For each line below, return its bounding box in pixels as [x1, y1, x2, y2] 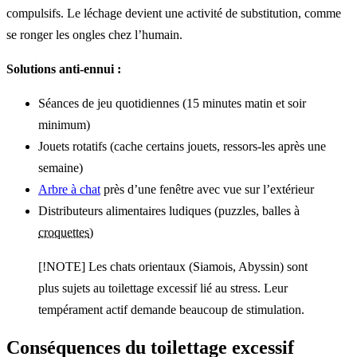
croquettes [38, 225, 89, 239]
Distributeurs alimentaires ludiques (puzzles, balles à [38, 203, 300, 218]
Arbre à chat [38, 182, 100, 196]
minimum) [38, 117, 90, 131]
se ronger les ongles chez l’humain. [6, 27, 182, 41]
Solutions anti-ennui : [6, 61, 121, 76]
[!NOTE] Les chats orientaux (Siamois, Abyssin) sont [38, 259, 308, 273]
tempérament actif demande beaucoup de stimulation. [38, 302, 304, 316]
